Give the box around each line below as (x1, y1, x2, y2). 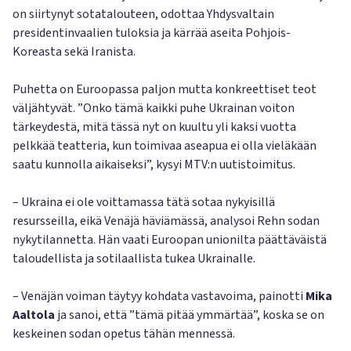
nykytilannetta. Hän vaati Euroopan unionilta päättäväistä (13, 231, 327, 248)
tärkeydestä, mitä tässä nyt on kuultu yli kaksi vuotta (13, 118, 296, 136)
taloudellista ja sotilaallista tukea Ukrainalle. (13, 250, 255, 267)
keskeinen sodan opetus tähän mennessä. (13, 325, 235, 342)
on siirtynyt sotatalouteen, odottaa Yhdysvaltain (13, 5, 274, 23)
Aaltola (13, 306, 55, 324)
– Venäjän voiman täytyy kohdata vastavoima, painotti (13, 288, 306, 305)
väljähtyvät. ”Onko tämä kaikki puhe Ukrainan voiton (13, 100, 295, 117)
